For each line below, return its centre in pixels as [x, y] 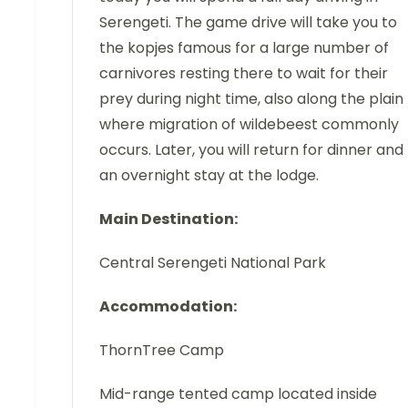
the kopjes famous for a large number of [244, 47]
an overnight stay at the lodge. [209, 175]
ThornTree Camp [162, 350]
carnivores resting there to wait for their [244, 73]
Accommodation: [168, 306]
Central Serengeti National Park [213, 262]
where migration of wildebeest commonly [249, 124]
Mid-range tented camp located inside [238, 393]
